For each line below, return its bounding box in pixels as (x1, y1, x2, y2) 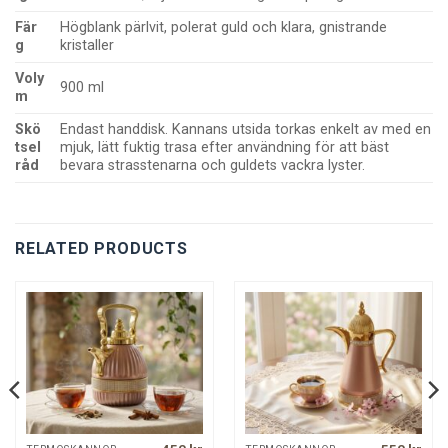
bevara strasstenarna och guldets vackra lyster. (60, 156, 366, 174)
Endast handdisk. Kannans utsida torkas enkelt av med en (60, 120, 432, 138)
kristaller (60, 36, 115, 54)
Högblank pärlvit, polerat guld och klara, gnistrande (60, 18, 388, 36)
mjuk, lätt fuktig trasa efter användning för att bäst (60, 138, 390, 156)
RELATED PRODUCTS (15, 238, 188, 258)
